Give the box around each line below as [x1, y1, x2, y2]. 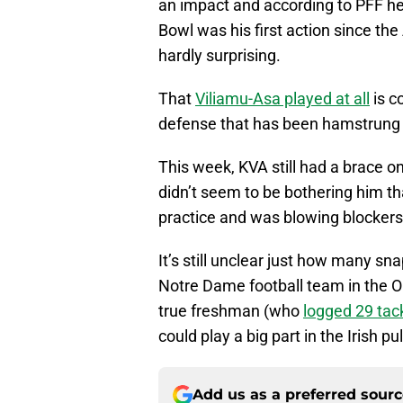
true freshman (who [158, 301, 303, 321]
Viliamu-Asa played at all [195, 89, 370, 109]
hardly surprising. [158, 46, 281, 66]
